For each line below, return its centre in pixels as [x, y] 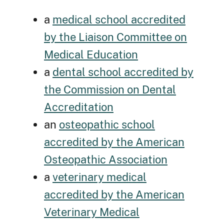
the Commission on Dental [110, 90]
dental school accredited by [123, 72]
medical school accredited [119, 20]
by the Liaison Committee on [115, 37]
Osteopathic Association [106, 160]
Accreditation [79, 107]
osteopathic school [107, 125]
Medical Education [91, 55]
